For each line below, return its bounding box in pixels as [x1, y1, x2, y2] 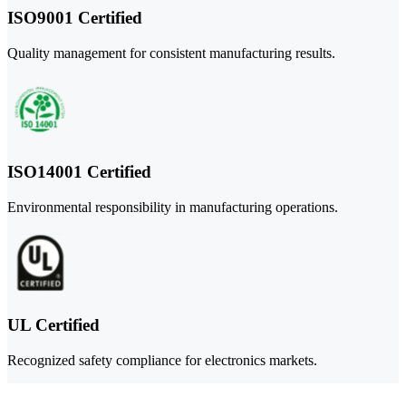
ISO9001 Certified [7, 8, 142, 28]
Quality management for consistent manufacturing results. [7, 45, 335, 62]
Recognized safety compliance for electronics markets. [7, 353, 317, 369]
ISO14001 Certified [7, 161, 151, 181]
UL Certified [7, 315, 100, 335]
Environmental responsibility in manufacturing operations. [7, 198, 338, 215]
